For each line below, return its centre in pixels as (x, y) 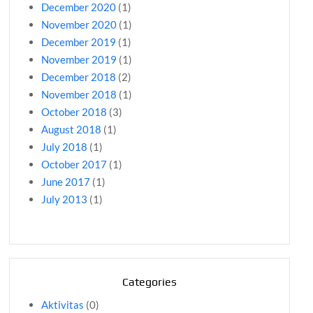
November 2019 (79, 60)
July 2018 (65, 147)
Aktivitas (63, 305)
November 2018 (79, 95)
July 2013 (65, 199)
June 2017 (66, 182)
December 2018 (79, 77)
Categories (149, 282)
